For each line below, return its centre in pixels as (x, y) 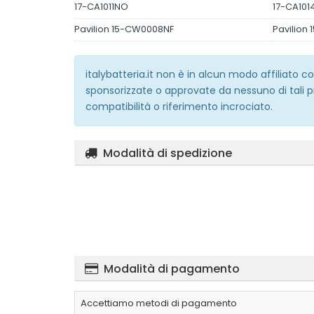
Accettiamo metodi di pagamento (159, 303)
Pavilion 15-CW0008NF (124, 29)
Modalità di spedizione (168, 153)
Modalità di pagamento (172, 269)
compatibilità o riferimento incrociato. (179, 107)
